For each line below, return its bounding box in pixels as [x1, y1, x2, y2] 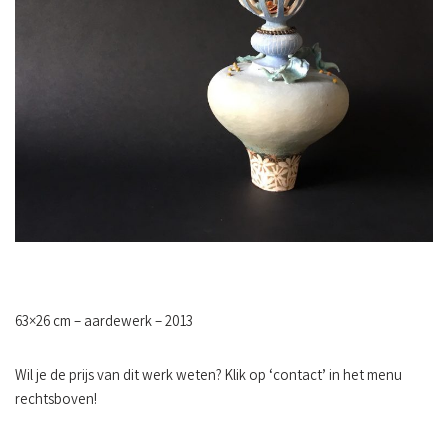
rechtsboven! [15, 389, 97, 412]
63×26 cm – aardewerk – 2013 [15, 311, 193, 334]
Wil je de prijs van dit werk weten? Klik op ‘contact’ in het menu [15, 365, 402, 388]
